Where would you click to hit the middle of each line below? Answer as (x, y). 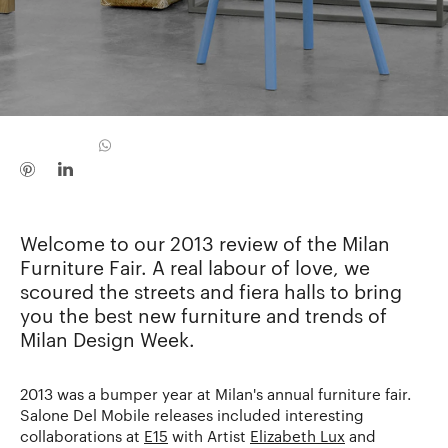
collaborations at (82, 435)
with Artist (209, 435)
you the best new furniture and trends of (203, 315)
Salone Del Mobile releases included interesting (192, 414)
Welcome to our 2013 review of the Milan (205, 243)
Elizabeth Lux (297, 435)
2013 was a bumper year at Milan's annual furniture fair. (215, 393)
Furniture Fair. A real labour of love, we (195, 267)
